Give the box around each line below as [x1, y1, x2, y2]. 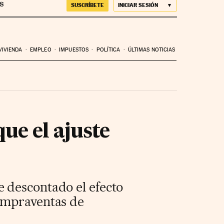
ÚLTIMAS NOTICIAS [127, 46, 175, 53]
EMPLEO [30, 46, 51, 53]
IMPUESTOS [59, 46, 89, 53]
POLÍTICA [96, 46, 120, 53]
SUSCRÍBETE [70, 1, 104, 8]
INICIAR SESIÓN [117, 1, 158, 8]
